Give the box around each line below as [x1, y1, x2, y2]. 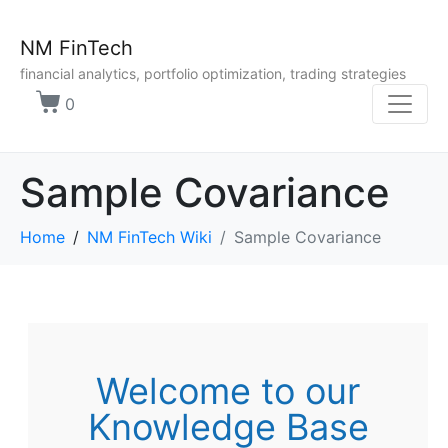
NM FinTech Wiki [87, 227, 212, 248]
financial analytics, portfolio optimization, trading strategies [20, 65, 406, 83]
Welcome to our [96, 369, 360, 414]
